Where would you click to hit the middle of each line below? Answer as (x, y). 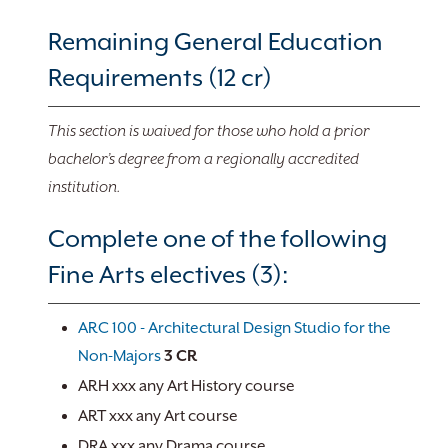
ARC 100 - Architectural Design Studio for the (234, 328)
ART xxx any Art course (158, 416)
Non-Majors (119, 356)
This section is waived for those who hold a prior (209, 131)
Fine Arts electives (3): (168, 275)
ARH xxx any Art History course (186, 386)
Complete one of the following (217, 239)
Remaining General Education (215, 42)
